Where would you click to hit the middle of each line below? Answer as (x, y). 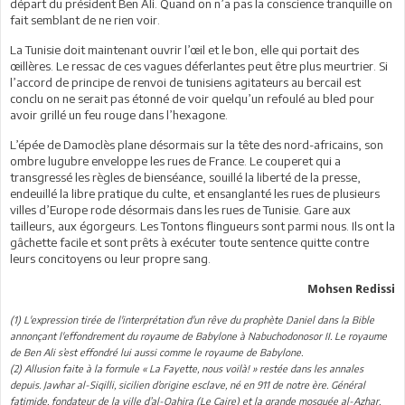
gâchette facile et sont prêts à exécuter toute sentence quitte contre (189, 242)
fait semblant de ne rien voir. (85, 19)
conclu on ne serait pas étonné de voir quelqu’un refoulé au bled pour (192, 98)
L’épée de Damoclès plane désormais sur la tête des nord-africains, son (197, 144)
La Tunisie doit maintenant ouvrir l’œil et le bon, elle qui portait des (184, 49)
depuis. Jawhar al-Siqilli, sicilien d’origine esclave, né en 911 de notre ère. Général (188, 384)
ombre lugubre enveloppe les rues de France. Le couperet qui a (175, 160)
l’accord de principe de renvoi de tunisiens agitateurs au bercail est (185, 82)
